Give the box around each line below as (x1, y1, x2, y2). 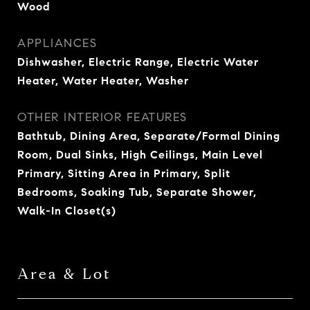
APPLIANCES (17, 36, 97, 51)
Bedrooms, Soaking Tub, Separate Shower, (17, 185, 257, 199)
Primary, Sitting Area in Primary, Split (17, 167, 230, 180)
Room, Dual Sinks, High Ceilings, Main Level (17, 148, 263, 161)
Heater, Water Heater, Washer (17, 74, 189, 87)
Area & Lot (17, 265, 111, 283)
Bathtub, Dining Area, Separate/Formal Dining (17, 129, 280, 143)
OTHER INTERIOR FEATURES (17, 110, 188, 125)
